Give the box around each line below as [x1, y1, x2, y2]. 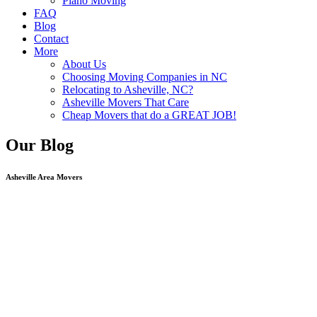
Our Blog [6, 135, 74, 154]
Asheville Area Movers [6, 172, 82, 181]
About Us [62, 57, 106, 70]
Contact [34, 32, 69, 45]
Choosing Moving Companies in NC [62, 70, 227, 83]
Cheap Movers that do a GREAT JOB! [62, 108, 236, 121]
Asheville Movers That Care [62, 96, 189, 108]
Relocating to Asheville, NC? [62, 83, 193, 96]
